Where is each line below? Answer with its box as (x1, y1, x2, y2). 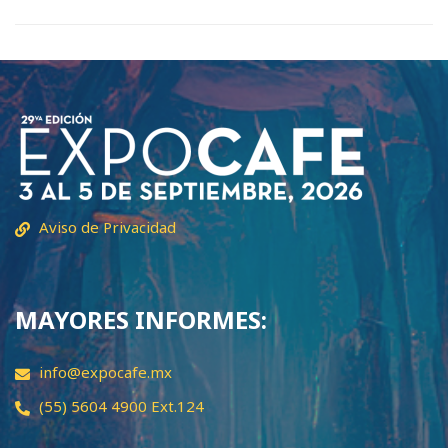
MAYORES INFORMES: (15, 303, 267, 337)
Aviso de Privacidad (39, 217, 176, 238)
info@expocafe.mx (39, 362, 172, 383)
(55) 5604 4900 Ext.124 (39, 396, 204, 417)
